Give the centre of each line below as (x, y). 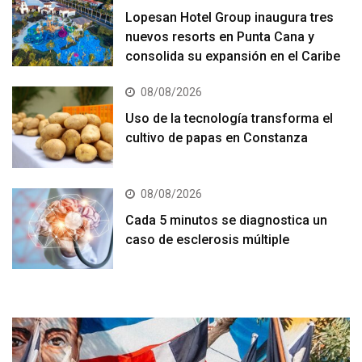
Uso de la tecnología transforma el (229, 119)
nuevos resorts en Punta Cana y (220, 37)
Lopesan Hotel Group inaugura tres (230, 18)
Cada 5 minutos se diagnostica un (227, 220)
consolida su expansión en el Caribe (233, 57)
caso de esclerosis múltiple (208, 239)
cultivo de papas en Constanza (217, 138)
